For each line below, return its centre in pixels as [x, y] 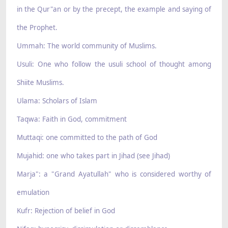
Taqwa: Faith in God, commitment [72, 119]
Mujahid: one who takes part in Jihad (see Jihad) [93, 156]
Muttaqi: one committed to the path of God [87, 138]
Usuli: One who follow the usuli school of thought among [114, 64]
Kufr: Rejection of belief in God [66, 211]
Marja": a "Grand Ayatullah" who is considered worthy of [114, 174]
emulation [33, 193]
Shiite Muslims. [40, 83]
